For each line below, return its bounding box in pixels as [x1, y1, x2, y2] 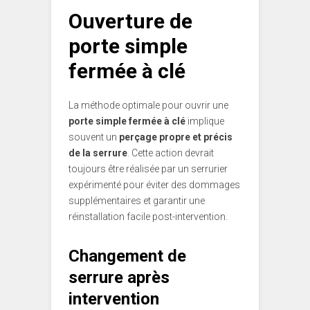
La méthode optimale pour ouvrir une [69, 99, 228, 111]
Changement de [69, 246, 186, 266]
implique [185, 115, 224, 127]
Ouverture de [69, 8, 192, 33]
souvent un [69, 131, 119, 143]
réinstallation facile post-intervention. [69, 210, 228, 222]
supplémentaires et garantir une [69, 194, 205, 206]
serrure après [69, 267, 170, 287]
